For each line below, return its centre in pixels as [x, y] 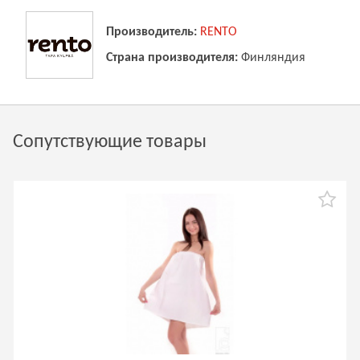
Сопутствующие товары [110, 142]
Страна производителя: [172, 58]
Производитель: [151, 32]
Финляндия [273, 58]
